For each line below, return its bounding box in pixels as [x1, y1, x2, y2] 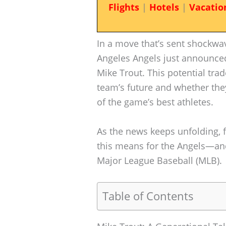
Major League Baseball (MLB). [97, 154, 222, 166]
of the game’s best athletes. [97, 95, 213, 108]
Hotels [149, 1, 179, 13]
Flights [108, 1, 139, 13]
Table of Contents [102, 189, 194, 204]
